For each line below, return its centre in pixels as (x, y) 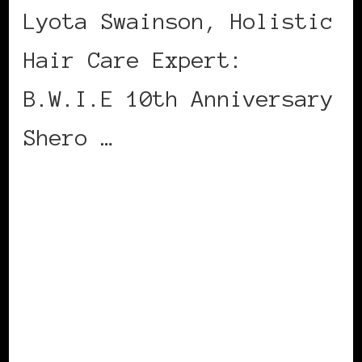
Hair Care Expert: (133, 59)
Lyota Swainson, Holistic (179, 21)
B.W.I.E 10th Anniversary (179, 98)
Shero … (69, 137)
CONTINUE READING (101, 186)
